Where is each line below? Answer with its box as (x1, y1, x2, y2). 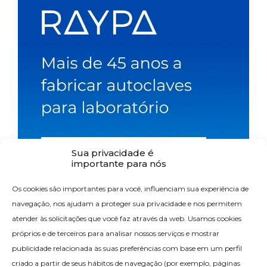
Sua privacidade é (72, 147, 154, 159)
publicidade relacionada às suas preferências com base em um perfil (12, 244, 242, 253)
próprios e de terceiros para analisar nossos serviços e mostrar (12, 229, 219, 238)
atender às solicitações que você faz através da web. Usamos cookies (12, 214, 241, 223)
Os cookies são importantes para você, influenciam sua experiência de (12, 184, 249, 193)
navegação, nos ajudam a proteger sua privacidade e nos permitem (12, 199, 242, 208)
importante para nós (72, 158, 166, 169)
